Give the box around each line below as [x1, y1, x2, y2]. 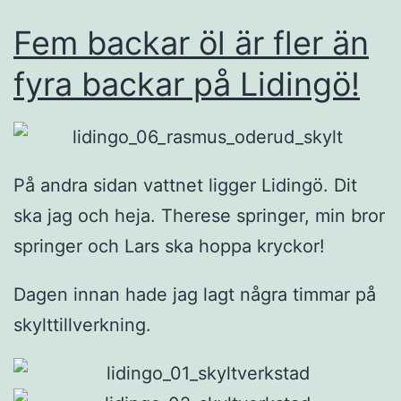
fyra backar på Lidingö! [13, 64, 360, 104]
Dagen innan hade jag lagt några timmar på [13, 284, 376, 306]
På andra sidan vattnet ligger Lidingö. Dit [13, 175, 357, 197]
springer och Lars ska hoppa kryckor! [13, 235, 325, 258]
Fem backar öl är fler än [13, 22, 369, 63]
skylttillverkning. [13, 314, 151, 337]
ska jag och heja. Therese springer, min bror [13, 205, 385, 227]
